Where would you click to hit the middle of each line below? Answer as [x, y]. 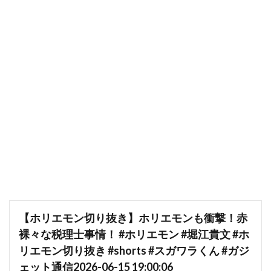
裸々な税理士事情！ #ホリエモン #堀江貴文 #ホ [134, 234]
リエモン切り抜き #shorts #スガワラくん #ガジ [134, 250]
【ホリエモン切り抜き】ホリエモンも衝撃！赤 [133, 218]
